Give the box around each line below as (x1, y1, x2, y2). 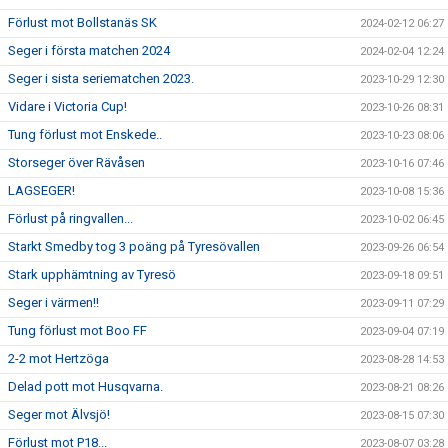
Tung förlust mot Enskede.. (8, 127, 162, 142)
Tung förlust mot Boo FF (8, 323, 147, 338)
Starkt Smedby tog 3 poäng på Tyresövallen (8, 239, 260, 254)
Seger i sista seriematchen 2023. (8, 71, 194, 86)
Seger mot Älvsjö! (8, 407, 110, 422)
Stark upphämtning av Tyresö (8, 267, 176, 282)
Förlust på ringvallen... (8, 211, 133, 226)
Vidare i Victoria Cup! (8, 99, 127, 114)
